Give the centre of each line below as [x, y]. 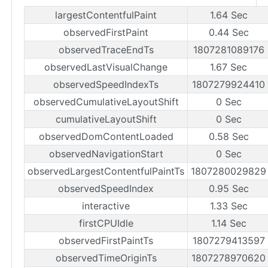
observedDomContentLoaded [106, 136]
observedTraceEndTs [106, 49]
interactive [106, 205]
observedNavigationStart [106, 153]
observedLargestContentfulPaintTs [106, 171]
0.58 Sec [229, 136]
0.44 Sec [229, 32]
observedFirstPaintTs [106, 240]
